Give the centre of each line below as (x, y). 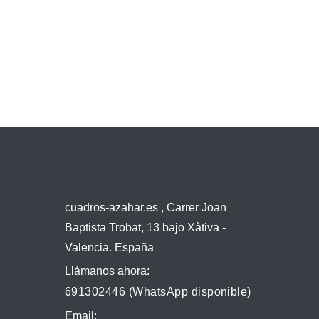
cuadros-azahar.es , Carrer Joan (146, 208)
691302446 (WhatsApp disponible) (158, 292)
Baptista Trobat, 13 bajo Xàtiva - (145, 228)
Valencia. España (109, 248)
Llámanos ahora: (107, 271)
